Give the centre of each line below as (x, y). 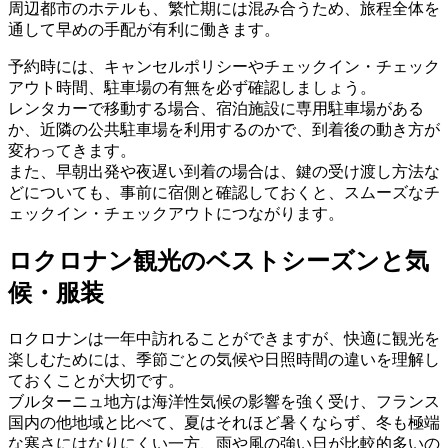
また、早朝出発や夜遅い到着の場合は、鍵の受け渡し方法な (224, 172)
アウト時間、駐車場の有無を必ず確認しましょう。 (192, 88)
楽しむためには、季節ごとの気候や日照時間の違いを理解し (224, 359)
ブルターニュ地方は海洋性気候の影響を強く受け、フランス (224, 401)
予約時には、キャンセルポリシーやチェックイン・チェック (224, 67)
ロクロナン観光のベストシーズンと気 (218, 260)
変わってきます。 (72, 151)
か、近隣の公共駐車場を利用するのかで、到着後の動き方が (224, 130)
